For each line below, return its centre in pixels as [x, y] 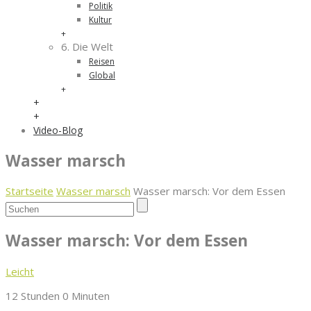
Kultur [100, 20]
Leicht [20, 271]
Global [102, 75]
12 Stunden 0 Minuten [58, 295]
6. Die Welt [87, 47]
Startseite [30, 191]
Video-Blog [58, 130]
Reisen [102, 61]
